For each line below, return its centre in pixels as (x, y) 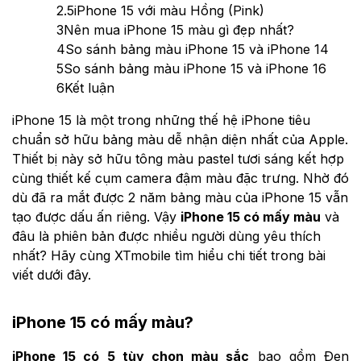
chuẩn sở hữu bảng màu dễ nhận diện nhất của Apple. (180, 139)
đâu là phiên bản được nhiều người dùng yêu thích (166, 236)
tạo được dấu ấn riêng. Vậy (96, 216)
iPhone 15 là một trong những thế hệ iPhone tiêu (161, 120)
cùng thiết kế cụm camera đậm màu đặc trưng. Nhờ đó (180, 178)
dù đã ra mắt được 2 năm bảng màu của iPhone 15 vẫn (180, 197)
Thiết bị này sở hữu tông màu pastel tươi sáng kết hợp (178, 158)
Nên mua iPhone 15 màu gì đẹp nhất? (179, 29)
